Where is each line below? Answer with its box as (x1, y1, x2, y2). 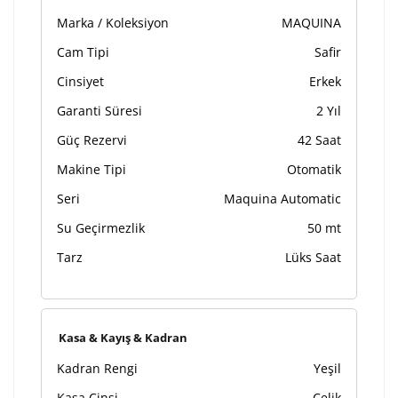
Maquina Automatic (224, 189, 341, 207)
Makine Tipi (57, 160, 126, 178)
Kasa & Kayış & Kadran (59, 329, 187, 346)
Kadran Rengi (57, 359, 138, 377)
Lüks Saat (285, 248, 341, 266)
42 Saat (298, 131, 341, 148)
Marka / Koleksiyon (57, 13, 169, 31)
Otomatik (287, 160, 341, 178)
